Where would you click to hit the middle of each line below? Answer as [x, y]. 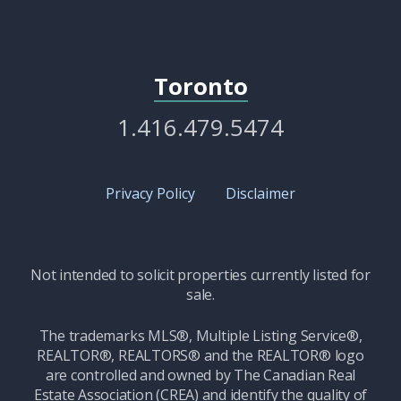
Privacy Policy [150, 194]
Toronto [200, 86]
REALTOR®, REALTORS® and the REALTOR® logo [200, 356]
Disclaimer [260, 194]
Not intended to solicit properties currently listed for [200, 275]
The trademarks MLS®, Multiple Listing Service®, [200, 336]
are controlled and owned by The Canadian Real [200, 375]
